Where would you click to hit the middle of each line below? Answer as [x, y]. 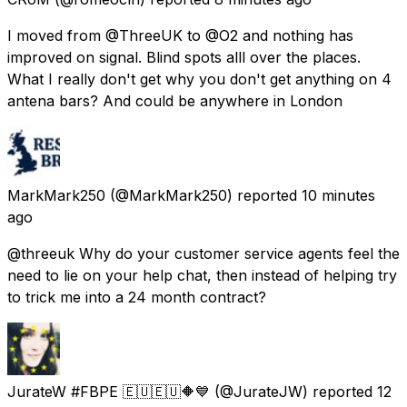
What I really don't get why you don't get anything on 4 [199, 79]
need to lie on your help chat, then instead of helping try [202, 275]
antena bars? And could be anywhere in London [175, 100]
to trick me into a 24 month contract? [137, 297]
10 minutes [338, 195]
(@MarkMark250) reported [203, 195]
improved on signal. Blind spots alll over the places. [184, 57]
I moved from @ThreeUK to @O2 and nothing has [180, 35]
